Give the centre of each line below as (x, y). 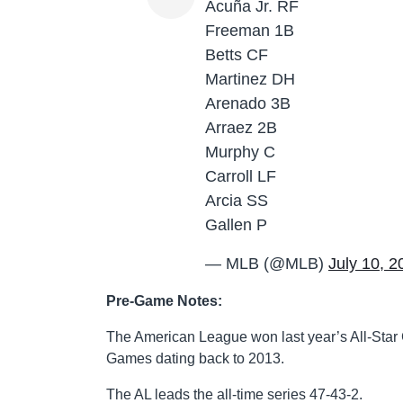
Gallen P (236, 224)
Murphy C (240, 152)
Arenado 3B (248, 103)
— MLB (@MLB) (267, 263)
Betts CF (237, 54)
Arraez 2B (241, 127)
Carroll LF (241, 176)
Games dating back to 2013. (195, 358)
